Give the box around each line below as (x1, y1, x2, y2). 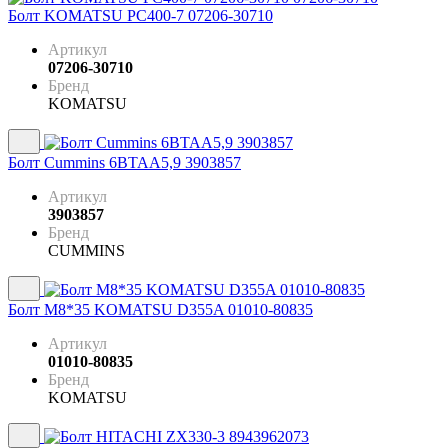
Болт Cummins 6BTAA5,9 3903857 (8, 154, 241, 172)
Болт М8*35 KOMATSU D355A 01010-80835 (8, 301, 313, 319)
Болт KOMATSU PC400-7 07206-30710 (8, 7, 273, 25)
